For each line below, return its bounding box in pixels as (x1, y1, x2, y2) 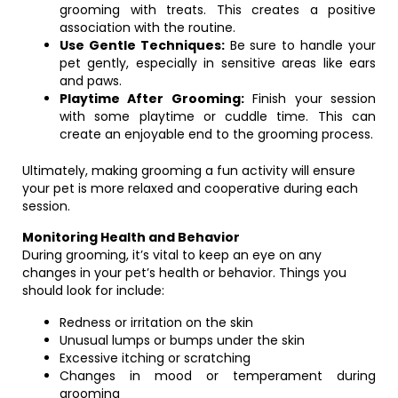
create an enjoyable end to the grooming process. (60, 125, 373, 143)
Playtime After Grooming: (60, 90, 244, 107)
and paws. (60, 72, 122, 90)
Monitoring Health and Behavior (22, 228, 240, 246)
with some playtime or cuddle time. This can (60, 107, 376, 125)
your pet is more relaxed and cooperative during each (22, 179, 358, 197)
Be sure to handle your (224, 36, 377, 54)
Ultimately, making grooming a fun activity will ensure (22, 162, 355, 179)
